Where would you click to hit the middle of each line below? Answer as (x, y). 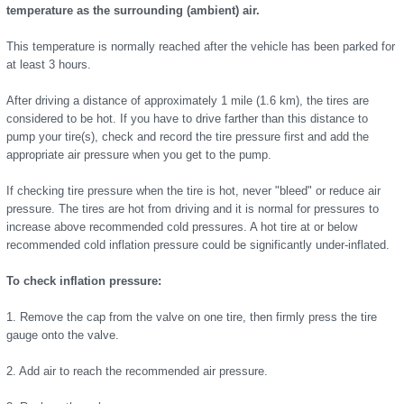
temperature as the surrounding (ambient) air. (133, 10)
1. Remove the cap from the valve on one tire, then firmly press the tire (192, 317)
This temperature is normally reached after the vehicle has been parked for (201, 46)
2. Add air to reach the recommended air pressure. (137, 371)
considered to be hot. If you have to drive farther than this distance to (187, 119)
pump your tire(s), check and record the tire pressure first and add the (188, 137)
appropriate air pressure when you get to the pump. (139, 155)
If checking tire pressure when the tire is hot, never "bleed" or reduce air (193, 191)
